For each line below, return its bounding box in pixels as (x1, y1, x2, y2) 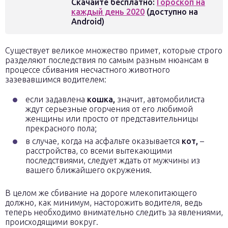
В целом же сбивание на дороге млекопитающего (5, 188, 197, 197)
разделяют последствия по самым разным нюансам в (5, 55, 209, 65)
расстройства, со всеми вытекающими (25, 146, 172, 155)
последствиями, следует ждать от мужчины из (25, 156, 200, 165)
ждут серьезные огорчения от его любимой (25, 104, 193, 113)
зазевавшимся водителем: (5, 75, 106, 84)
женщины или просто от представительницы (25, 114, 198, 123)
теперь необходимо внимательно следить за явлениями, (5, 208, 223, 217)
